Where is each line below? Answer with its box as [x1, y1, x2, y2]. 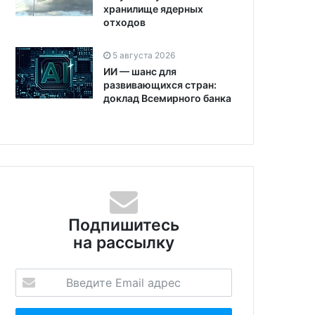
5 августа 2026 [112, 49, 175, 60]
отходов [103, 15, 146, 28]
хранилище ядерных [103, 2, 203, 15]
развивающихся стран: [103, 78, 217, 91]
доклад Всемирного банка [103, 91, 231, 104]
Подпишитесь [67, 214, 179, 235]
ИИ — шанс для [103, 65, 176, 77]
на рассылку [72, 232, 174, 252]
